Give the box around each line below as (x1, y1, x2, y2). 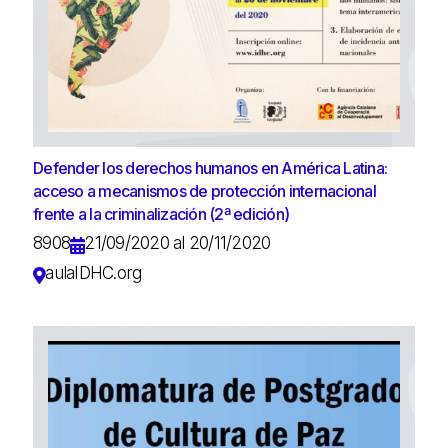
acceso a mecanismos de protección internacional (33, 181, 376, 202)
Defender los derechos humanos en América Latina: (33, 158, 387, 179)
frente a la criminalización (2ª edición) (33, 204, 289, 225)
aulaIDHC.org (45, 263, 142, 284)
